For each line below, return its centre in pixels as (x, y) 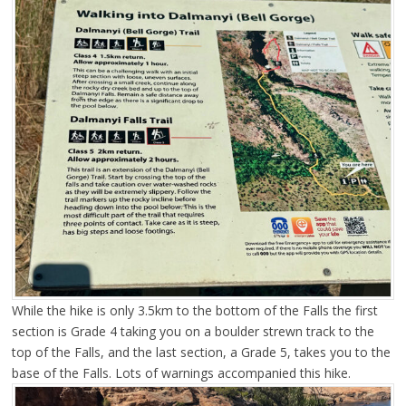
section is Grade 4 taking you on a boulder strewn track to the (193, 332)
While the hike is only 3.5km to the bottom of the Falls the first (194, 311)
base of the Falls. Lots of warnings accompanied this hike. (181, 373)
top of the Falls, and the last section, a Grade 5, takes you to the (201, 353)
